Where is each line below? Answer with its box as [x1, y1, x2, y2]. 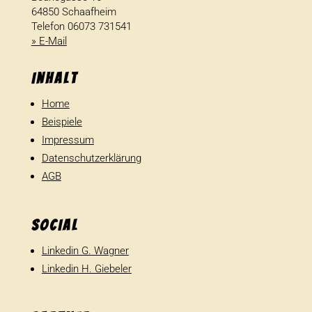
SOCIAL [31, 217, 79, 233]
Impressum [41, 134, 94, 146]
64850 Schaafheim [31, 6, 116, 18]
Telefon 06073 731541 [31, 20, 132, 33]
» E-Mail [31, 35, 67, 47]
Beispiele [41, 116, 82, 128]
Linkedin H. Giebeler [41, 263, 132, 275]
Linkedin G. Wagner [41, 244, 129, 257]
